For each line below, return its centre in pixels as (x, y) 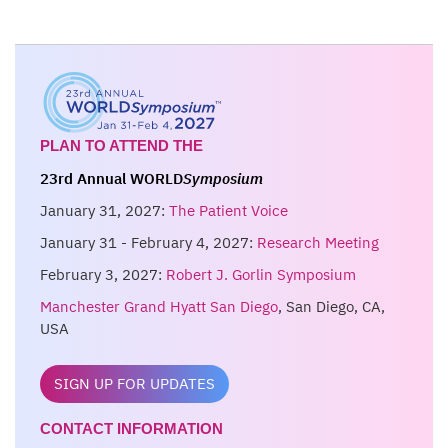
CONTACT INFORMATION (131, 429)
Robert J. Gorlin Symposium (261, 275)
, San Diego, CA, (331, 307)
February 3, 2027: (103, 275)
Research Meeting (318, 243)
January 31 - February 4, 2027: (148, 243)
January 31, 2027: (104, 211)
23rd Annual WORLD (111, 179)
